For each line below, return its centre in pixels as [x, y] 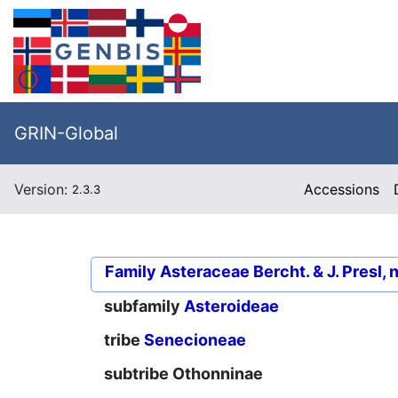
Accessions [342, 189]
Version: [43, 189]
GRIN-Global [66, 133]
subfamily [144, 306]
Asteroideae [231, 306]
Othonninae [218, 374]
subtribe [138, 374]
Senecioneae [195, 340]
